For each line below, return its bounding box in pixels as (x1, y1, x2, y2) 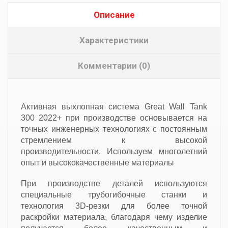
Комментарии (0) (78, 60, 150, 71)
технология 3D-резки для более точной (21, 201, 207, 210)
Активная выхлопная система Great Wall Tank (21, 102, 207, 111)
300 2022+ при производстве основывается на (21, 113, 207, 122)
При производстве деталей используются (21, 179, 207, 188)
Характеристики (79, 35, 149, 45)
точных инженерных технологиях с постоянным (21, 124, 207, 133)
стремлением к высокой (21, 135, 207, 145)
